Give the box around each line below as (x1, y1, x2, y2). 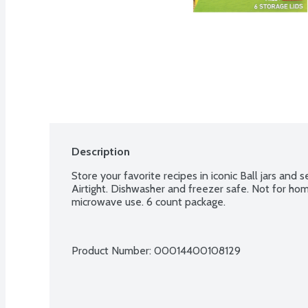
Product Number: (71, 243, 154, 257)
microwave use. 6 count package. (71, 195, 225, 208)
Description (71, 144, 130, 158)
